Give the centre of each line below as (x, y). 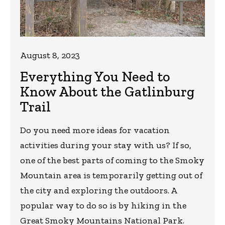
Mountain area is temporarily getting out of (111, 175)
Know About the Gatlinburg (107, 91)
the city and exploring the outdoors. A (98, 190)
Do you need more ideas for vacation (95, 130)
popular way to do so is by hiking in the (103, 205)
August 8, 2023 (50, 55)
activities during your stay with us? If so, (106, 145)
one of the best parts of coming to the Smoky (112, 160)
